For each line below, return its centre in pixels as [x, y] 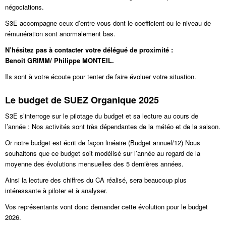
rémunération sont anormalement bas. [61, 33]
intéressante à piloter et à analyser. [56, 190]
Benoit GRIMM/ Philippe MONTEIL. [60, 60]
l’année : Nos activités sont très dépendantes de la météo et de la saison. [113, 126]
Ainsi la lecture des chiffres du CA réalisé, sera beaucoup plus [96, 180]
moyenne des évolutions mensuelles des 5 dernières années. [95, 163]
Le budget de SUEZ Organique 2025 [82, 100]
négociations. [25, 7]
